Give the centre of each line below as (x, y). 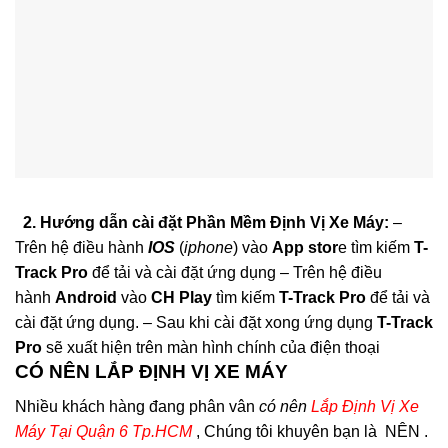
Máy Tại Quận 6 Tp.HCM (103, 431)
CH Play (181, 298)
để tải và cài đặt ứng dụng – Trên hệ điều (235, 273)
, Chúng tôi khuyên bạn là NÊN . (310, 431)
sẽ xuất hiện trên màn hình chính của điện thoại (211, 348)
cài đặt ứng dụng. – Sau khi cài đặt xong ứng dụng (196, 323)
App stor (305, 248)
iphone (208, 248)
